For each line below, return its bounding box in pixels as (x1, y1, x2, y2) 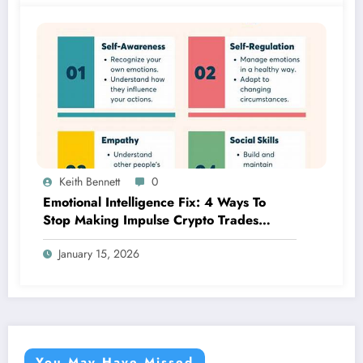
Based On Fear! (43, 228, 139, 248)
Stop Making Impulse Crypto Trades (43, 211, 258, 230)
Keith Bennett (59, 173, 120, 190)
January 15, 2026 (58, 246, 139, 263)
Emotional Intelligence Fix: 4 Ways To (43, 193, 266, 212)
